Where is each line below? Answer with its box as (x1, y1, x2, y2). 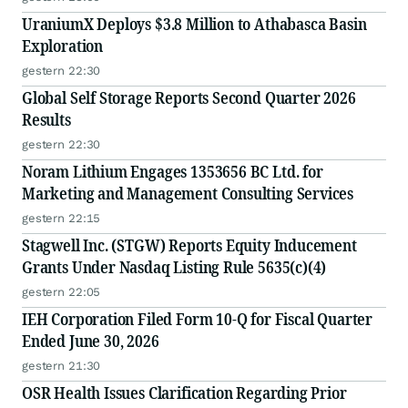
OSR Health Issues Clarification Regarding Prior (22, 382, 347, 404)
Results (22, 108, 71, 131)
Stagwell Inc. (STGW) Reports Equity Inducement (22, 234, 357, 257)
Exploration (22, 35, 104, 57)
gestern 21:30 (22, 359, 101, 373)
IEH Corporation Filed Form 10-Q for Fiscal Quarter (22, 308, 372, 331)
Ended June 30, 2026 (22, 330, 159, 352)
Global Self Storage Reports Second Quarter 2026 (22, 87, 356, 109)
